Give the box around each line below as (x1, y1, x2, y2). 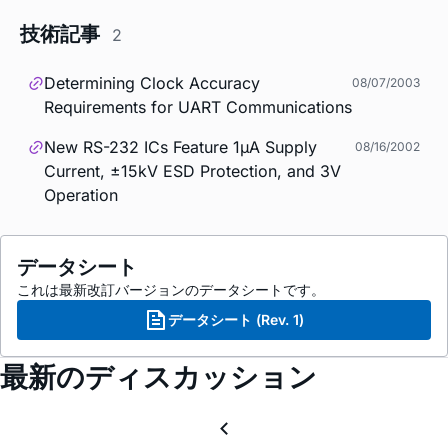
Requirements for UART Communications (44, 97, 352, 118)
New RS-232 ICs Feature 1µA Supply (44, 137, 317, 158)
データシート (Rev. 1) (168, 311, 304, 329)
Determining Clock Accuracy (44, 73, 260, 94)
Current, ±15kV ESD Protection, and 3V (44, 161, 341, 182)
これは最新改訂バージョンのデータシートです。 (17, 281, 325, 299)
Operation (44, 185, 118, 206)
